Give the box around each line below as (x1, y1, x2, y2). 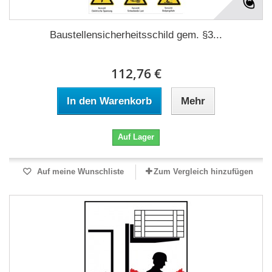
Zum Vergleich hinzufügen (154, 167, 253, 176)
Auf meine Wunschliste (34, 167, 124, 176)
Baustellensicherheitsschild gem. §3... (50, 29, 222, 41)
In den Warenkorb (67, 95, 152, 107)
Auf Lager (118, 132, 154, 141)
